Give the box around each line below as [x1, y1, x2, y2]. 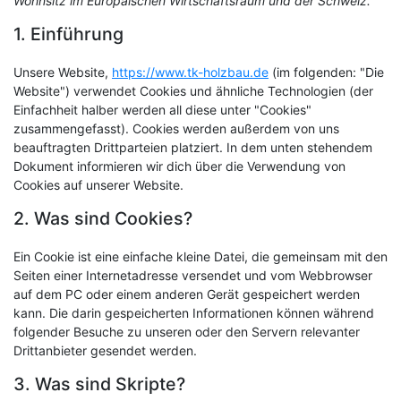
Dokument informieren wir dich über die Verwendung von [13, 158, 346, 174]
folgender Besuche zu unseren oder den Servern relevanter [13, 324, 360, 339]
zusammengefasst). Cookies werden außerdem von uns [13, 121, 339, 136]
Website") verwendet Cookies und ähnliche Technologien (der [13, 83, 373, 98]
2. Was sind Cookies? [13, 208, 192, 229]
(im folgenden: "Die [269, 64, 384, 80]
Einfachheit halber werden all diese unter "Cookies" [13, 102, 311, 117]
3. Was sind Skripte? [13, 373, 185, 395]
